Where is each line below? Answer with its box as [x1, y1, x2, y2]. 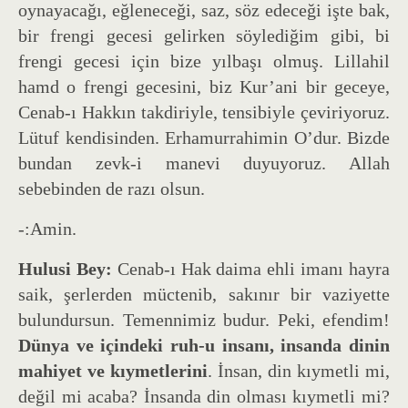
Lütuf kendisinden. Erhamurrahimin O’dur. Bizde [18, 127, 390, 148]
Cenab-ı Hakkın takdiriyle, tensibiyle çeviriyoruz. [18, 101, 390, 122]
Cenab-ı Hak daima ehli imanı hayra [111, 258, 391, 279]
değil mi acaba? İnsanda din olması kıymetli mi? [18, 385, 390, 406]
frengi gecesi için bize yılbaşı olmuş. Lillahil [18, 50, 390, 71]
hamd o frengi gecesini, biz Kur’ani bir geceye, [18, 76, 390, 97]
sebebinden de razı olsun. [18, 178, 205, 199]
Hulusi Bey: [18, 258, 112, 279]
